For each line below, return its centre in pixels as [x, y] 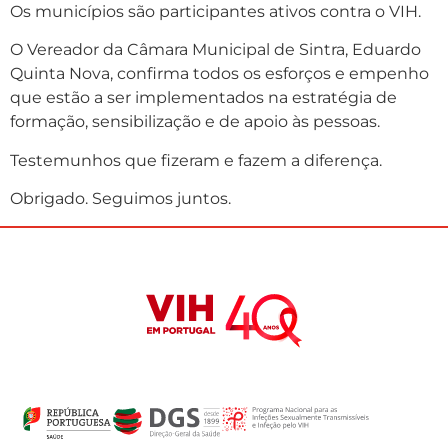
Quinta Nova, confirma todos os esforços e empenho [219, 74]
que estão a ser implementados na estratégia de [203, 98]
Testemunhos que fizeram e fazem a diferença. [196, 160]
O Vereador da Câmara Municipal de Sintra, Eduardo [215, 50]
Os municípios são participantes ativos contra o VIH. [215, 11]
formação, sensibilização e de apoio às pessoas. [195, 122]
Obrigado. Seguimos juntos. [120, 199]
